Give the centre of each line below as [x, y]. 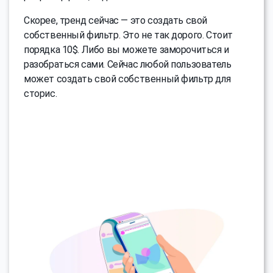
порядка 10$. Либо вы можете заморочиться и [126, 50]
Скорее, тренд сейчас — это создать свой [116, 21]
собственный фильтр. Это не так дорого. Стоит [128, 35]
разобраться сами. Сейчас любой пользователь [128, 65]
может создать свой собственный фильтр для [127, 79]
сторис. [41, 94]
